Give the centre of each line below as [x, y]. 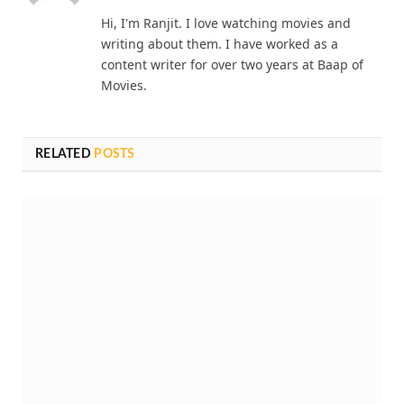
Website [135, 93]
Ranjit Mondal [149, 62]
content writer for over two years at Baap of [232, 169]
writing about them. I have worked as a [220, 148]
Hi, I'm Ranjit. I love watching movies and [226, 127]
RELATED [65, 258]
